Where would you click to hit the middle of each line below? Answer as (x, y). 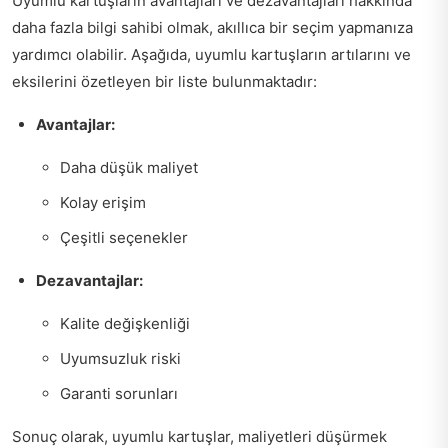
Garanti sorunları (119, 393)
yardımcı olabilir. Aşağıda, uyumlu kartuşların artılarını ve (211, 54)
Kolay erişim (103, 202)
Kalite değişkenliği (125, 323)
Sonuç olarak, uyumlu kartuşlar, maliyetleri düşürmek (199, 436)
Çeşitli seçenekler (124, 237)
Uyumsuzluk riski (120, 358)
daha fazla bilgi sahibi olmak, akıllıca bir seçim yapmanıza (212, 27)
